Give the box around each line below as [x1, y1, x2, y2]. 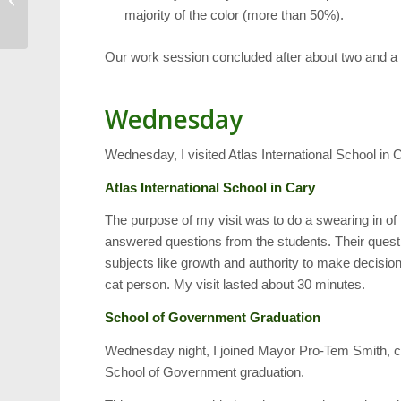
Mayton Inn [31, 12, 90, 25]
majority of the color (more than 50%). [124, 7, 345, 23]
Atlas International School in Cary [105, 179, 316, 195]
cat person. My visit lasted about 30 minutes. [105, 277, 366, 293]
